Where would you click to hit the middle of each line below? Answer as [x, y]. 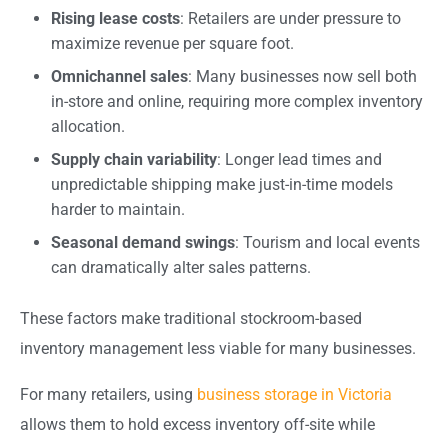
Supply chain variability [134, 159]
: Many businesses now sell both [302, 76]
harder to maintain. [118, 209]
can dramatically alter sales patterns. [181, 267]
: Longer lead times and [299, 159]
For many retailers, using [108, 394]
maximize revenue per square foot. [172, 43]
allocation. [88, 126]
